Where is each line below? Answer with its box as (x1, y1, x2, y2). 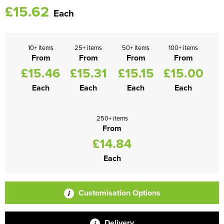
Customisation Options (76, 186, 160, 198)
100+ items (168, 42, 198, 52)
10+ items (28, 42, 53, 52)
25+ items (74, 42, 102, 52)
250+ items (96, 113, 128, 122)
